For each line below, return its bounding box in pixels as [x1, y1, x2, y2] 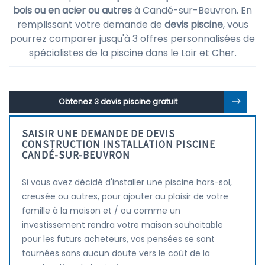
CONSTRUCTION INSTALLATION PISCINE [22, 138, 215, 151]
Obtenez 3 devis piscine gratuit [58, 96, 177, 107]
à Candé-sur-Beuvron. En [132, 4, 252, 17]
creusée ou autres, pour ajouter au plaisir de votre [22, 190, 228, 202]
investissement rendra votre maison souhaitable [22, 219, 223, 231]
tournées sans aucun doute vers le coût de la [22, 247, 210, 259]
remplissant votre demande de [17, 18, 164, 31]
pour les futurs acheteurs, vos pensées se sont [22, 233, 215, 245]
